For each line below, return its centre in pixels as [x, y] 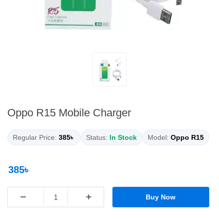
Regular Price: [35, 138]
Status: [97, 138]
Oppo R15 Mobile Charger [69, 113]
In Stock [123, 138]
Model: [158, 138]
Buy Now [161, 197]
